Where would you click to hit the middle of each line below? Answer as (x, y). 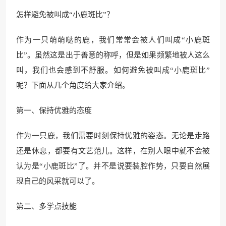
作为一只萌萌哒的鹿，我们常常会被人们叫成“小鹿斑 (113, 40)
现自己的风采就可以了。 (58, 181)
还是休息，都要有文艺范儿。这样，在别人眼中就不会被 (113, 151)
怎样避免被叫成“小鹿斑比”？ (65, 15)
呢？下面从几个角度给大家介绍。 (73, 85)
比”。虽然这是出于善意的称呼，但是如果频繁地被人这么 (113, 55)
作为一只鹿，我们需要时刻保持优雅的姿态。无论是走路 (113, 136)
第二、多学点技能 (46, 206)
